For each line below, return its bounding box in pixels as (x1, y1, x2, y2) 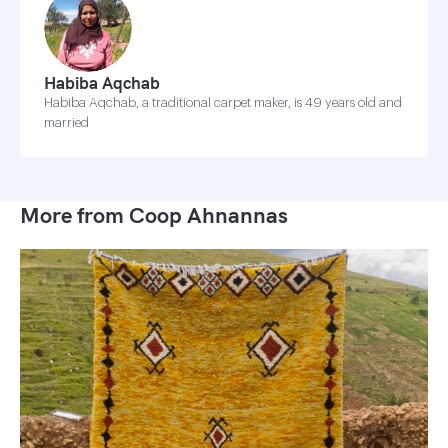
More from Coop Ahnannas (20, 201, 288, 229)
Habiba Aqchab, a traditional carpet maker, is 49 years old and (44, 96, 402, 109)
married (44, 116, 89, 129)
